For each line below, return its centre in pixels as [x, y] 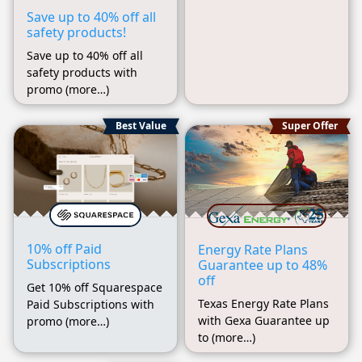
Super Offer [310, 126]
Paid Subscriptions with [90, 305]
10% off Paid [64, 249]
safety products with [82, 73]
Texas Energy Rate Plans [263, 303]
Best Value [141, 126]
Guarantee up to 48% [263, 265]
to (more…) [227, 337]
